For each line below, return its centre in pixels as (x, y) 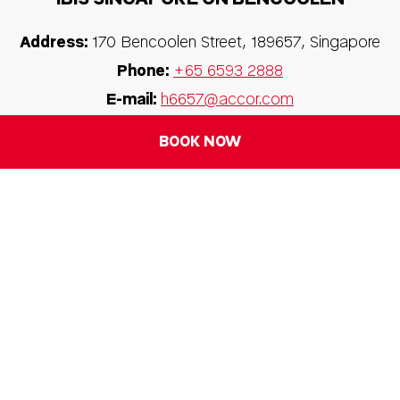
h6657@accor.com (227, 99)
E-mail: (131, 99)
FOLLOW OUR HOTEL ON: (200, 183)
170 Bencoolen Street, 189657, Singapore (236, 42)
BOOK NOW (200, 142)
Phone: (143, 70)
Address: (54, 42)
